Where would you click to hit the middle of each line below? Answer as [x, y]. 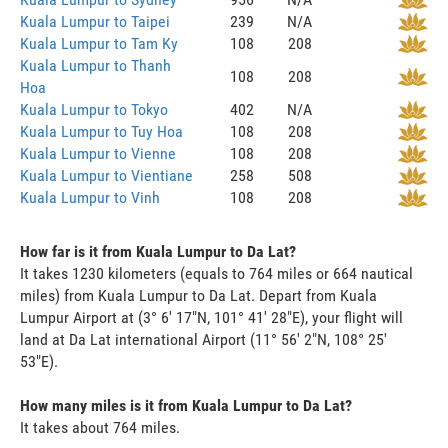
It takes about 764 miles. [100, 427]
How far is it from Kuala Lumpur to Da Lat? [158, 251]
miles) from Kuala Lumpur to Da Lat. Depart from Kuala [198, 295]
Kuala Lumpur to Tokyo [94, 109]
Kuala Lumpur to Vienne [98, 153]
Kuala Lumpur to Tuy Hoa [101, 131]
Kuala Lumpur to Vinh [90, 197]
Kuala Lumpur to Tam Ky [99, 43]
